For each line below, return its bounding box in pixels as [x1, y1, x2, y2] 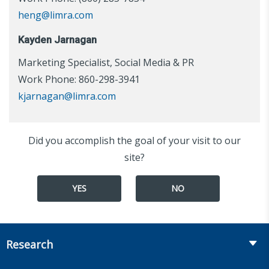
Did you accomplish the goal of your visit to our [28, 133, 241, 147]
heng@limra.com [18, 8, 93, 22]
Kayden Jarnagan [18, 33, 97, 46]
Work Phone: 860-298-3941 [18, 72, 140, 86]
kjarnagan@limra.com [18, 89, 116, 103]
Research [6, 237, 53, 252]
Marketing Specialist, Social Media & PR [18, 55, 194, 69]
